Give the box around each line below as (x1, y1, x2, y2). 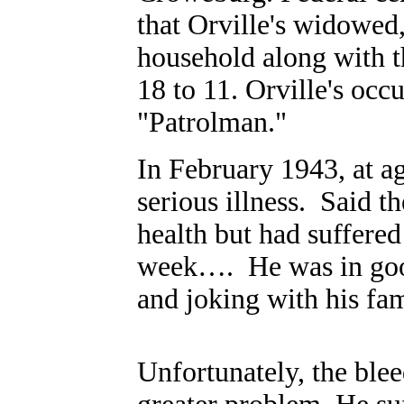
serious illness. (137, 186, 306, 217)
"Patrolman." (137, 106, 287, 138)
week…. (137, 251, 234, 282)
